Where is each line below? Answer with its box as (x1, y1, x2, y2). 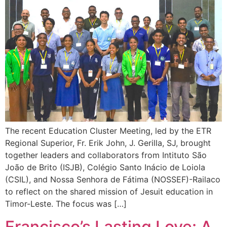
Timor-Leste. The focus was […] (5, 199, 127, 209)
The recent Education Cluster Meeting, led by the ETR (5, 126, 211, 136)
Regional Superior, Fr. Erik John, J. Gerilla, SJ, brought (5, 138, 211, 148)
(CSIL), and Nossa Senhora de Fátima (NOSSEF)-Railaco (5, 174, 220, 185)
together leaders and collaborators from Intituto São (5, 150, 207, 161)
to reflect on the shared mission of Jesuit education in (5, 186, 213, 197)
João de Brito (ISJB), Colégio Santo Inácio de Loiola (5, 162, 205, 173)
